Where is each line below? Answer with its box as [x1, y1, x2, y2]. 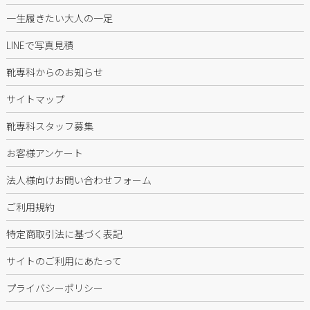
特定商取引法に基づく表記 [6, 226, 122, 241]
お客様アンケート [6, 145, 83, 160]
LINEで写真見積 [6, 37, 73, 52]
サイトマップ [6, 91, 64, 106]
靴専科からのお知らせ [6, 64, 103, 79]
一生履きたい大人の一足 [6, 10, 113, 25]
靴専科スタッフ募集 [6, 118, 93, 133]
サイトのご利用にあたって [6, 253, 122, 268]
